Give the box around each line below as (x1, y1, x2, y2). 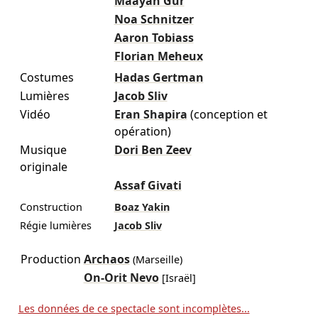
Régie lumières (19, 218, 92, 232)
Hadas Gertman (114, 69, 204, 85)
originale (19, 158, 67, 175)
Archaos (83, 251, 130, 267)
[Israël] (158, 270, 196, 285)
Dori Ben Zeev (114, 141, 192, 158)
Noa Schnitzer (114, 11, 194, 27)
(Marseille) (129, 252, 182, 266)
